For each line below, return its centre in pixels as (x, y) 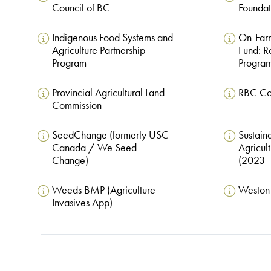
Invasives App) (82, 203)
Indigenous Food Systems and (112, 38)
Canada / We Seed (94, 148)
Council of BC (81, 8)
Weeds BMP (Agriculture (103, 190)
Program (69, 63)
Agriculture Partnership (98, 51)
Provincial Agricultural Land (108, 93)
